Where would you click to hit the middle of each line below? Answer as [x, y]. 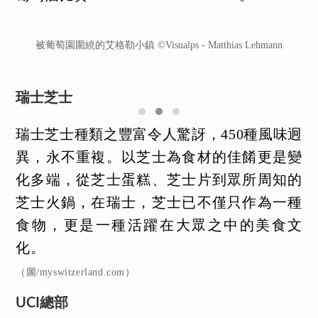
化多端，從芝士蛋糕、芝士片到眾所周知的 [159, 179]
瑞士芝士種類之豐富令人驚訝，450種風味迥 [159, 134]
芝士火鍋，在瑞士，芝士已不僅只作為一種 [159, 202]
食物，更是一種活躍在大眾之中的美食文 [159, 225]
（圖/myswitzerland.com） [76, 272]
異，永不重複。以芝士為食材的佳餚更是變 [159, 157]
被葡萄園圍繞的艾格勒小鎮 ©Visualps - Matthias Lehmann [159, 45]
